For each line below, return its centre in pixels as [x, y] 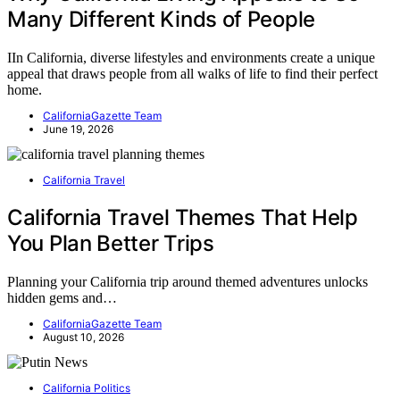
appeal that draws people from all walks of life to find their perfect [192, 73]
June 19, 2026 [78, 129]
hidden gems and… [62, 297]
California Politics [87, 387]
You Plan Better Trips [111, 243]
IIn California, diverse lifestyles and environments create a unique [191, 57]
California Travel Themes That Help [183, 217]
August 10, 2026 [83, 337]
